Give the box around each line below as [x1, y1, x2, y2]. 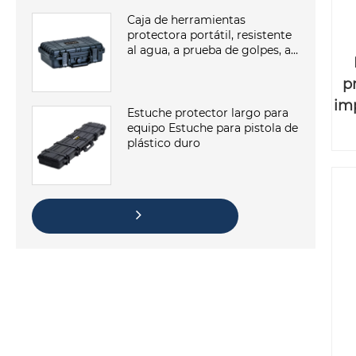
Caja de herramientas [127, 13, 246, 28]
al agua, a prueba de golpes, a [127, 43, 291, 58]
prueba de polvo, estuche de [127, 58, 283, 73]
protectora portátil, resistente [127, 28, 292, 43]
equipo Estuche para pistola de [127, 121, 298, 136]
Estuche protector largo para [127, 106, 288, 121]
